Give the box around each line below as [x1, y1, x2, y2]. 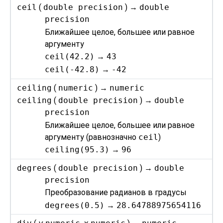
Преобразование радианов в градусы [45, 188, 187, 198]
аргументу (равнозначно [45, 132, 139, 142]
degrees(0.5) [45, 200, 105, 210]
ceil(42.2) [45, 52, 95, 62]
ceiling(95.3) [45, 145, 110, 155]
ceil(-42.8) [45, 64, 100, 74]
